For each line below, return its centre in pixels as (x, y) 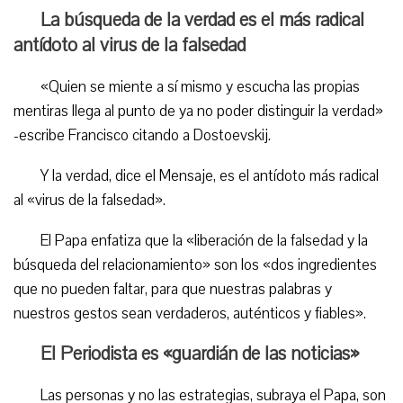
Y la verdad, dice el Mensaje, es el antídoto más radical (210, 176)
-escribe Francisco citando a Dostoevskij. (142, 135)
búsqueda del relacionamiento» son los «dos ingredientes (195, 265)
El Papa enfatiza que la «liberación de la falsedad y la (204, 241)
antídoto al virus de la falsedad (130, 45)
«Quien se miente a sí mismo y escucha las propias (200, 87)
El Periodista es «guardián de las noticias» (200, 354)
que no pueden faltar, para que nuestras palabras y (173, 289)
